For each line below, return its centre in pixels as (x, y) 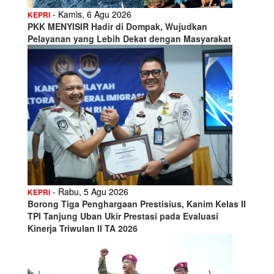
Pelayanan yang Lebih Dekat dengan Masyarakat (129, 38)
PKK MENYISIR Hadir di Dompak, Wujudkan (117, 26)
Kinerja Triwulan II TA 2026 (83, 228)
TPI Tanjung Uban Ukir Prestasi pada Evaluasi (123, 216)
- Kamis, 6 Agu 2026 (91, 14)
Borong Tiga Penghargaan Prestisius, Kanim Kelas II (137, 203)
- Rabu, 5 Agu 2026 (89, 191)
